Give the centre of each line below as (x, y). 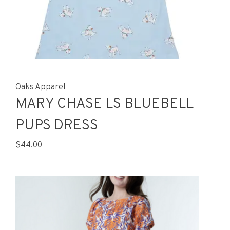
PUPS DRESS (57, 126)
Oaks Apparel (40, 87)
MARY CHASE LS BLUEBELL (104, 104)
